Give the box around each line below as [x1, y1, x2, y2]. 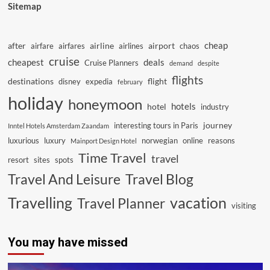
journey [202, 120, 232, 130]
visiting [231, 201, 256, 210]
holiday [7, 92, 63, 113]
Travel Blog [125, 171, 193, 187]
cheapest [7, 57, 44, 67]
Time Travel [78, 149, 146, 166]
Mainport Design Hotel [70, 137, 137, 145]
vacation [169, 193, 227, 212]
